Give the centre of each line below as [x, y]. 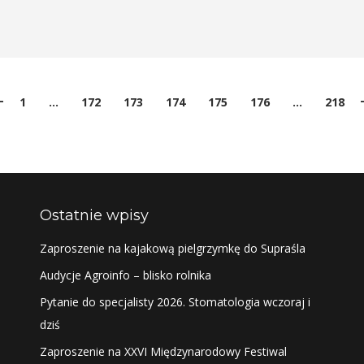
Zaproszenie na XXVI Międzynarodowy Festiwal [163, 351]
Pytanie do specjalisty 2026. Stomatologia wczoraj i [175, 301]
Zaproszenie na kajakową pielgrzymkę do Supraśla [172, 248]
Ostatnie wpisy [94, 215]
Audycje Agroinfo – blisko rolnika [125, 275]
